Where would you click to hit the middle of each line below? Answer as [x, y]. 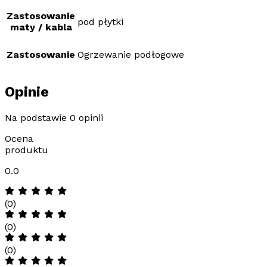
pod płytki [100, 22]
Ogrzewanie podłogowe [131, 55]
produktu [27, 150]
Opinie [27, 92]
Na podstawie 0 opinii [54, 118]
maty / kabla [41, 27]
